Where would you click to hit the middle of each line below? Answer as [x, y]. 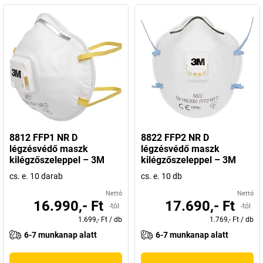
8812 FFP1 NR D [43, 138]
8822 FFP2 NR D [175, 138]
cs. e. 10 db [161, 176]
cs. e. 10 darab [36, 176]
